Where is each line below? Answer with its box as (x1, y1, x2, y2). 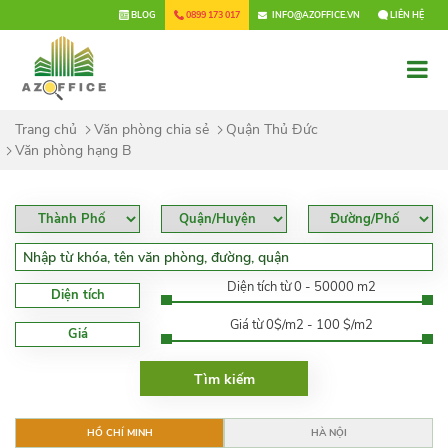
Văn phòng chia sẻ (94, 120, 209, 139)
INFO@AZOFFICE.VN (272, 8, 360, 21)
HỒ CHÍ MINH (86, 426, 153, 440)
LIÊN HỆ (388, 8, 424, 21)
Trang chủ (15, 120, 77, 139)
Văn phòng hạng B (15, 141, 131, 160)
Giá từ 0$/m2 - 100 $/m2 (229, 316, 373, 334)
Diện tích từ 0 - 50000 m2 (226, 278, 376, 296)
